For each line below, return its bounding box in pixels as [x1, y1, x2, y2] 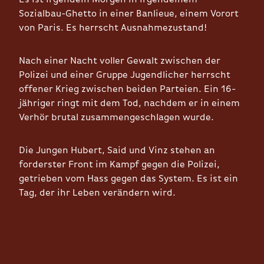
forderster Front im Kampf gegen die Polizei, [19, 160, 220, 170]
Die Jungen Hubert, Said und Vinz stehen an [19, 146, 215, 156]
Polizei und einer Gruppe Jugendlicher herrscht [19, 70, 230, 80]
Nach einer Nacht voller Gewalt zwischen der [19, 56, 220, 66]
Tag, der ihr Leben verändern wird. [19, 188, 176, 198]
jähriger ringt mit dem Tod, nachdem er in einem [19, 98, 240, 108]
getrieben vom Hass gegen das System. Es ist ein [19, 174, 238, 184]
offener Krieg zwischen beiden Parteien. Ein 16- [19, 84, 236, 94]
